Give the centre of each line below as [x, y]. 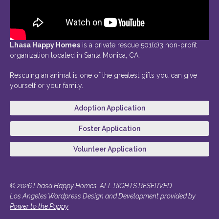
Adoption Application [109, 108]
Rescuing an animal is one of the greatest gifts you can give [103, 75]
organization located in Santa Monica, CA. [75, 55]
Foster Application [109, 128]
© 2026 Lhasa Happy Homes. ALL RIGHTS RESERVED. [92, 186]
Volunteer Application [109, 149]
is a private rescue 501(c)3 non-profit [139, 45]
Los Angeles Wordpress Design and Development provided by [103, 196]
